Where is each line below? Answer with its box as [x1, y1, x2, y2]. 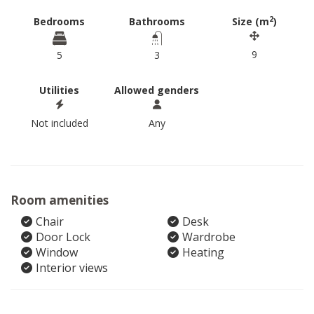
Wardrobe [182, 229, 235, 245]
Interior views [36, 260, 108, 275]
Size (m [232, 15, 270, 28]
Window [36, 245, 78, 260]
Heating [182, 245, 224, 260]
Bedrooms [34, 15, 86, 28]
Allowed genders [114, 83, 200, 97]
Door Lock [36, 229, 90, 245]
